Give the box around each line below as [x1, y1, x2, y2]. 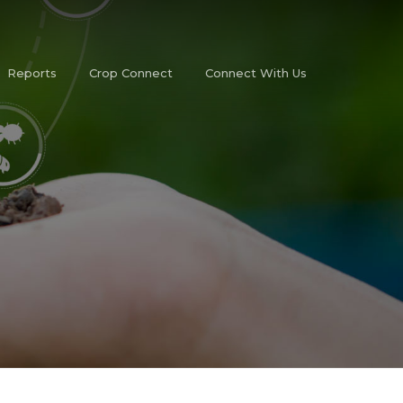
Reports [7, 66, 57, 80]
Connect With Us [205, 66, 307, 80]
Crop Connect [89, 66, 173, 80]
